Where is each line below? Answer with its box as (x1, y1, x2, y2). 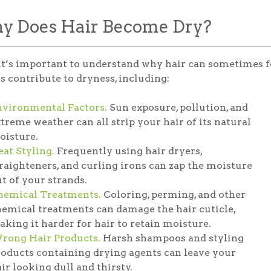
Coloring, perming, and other (101, 188, 246, 200)
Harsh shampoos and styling (100, 232, 244, 244)
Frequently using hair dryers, (54, 145, 202, 157)
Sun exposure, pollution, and (107, 101, 248, 113)
